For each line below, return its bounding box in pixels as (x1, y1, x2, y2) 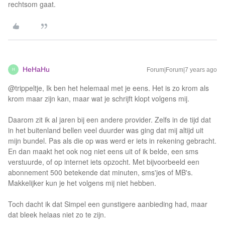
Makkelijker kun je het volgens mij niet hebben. (8, 178, 156, 188)
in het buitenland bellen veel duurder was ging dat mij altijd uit (8, 125, 203, 135)
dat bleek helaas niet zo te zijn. (8, 209, 106, 219)
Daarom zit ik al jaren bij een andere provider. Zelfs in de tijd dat (8, 115, 211, 125)
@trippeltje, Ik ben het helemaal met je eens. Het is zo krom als (8, 83, 209, 93)
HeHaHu (23, 65, 50, 73)
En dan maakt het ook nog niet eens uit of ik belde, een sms (8, 146, 198, 156)
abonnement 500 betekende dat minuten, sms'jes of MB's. (8, 167, 193, 177)
